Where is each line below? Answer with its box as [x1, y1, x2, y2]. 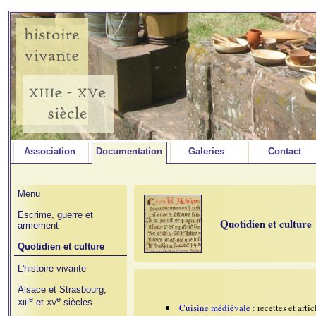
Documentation [96, 146, 162, 157]
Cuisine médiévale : [179, 301, 257, 314]
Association [23, 146, 75, 157]
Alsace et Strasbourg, [18, 284, 107, 295]
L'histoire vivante [18, 263, 86, 274]
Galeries [188, 146, 224, 157]
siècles [61, 297, 92, 308]
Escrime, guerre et [18, 209, 93, 220]
